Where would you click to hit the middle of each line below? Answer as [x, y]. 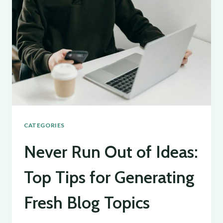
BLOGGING [86, 75]
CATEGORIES [44, 125]
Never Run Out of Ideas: [111, 152]
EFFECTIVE [87, 59]
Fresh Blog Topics [87, 202]
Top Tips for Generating [109, 177]
